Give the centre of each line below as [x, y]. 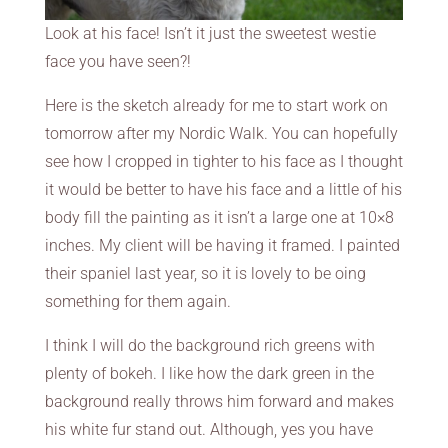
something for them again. [137, 302]
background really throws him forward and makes [219, 402]
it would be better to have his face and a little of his [223, 190]
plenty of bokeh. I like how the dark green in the [209, 374]
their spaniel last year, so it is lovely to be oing [205, 274]
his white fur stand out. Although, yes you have [208, 430]
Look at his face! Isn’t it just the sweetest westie [210, 34]
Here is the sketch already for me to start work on [216, 106]
